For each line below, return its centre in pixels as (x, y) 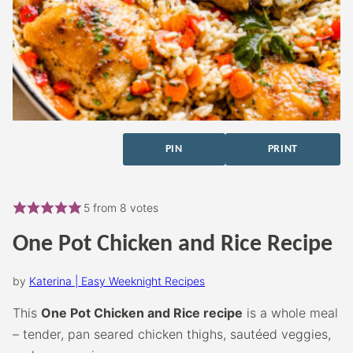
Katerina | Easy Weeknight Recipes (117, 281)
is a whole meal (290, 312)
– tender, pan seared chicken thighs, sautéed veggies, (172, 334)
